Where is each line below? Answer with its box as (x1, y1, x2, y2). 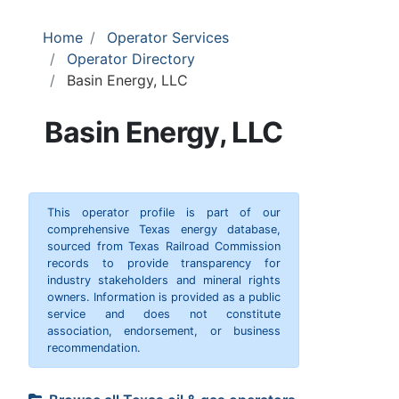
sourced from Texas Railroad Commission (47, 239, 281, 253)
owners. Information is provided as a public (47, 289, 281, 304)
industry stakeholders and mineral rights (47, 273, 281, 287)
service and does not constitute (47, 306, 281, 321)
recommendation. (47, 340, 141, 354)
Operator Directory (67, 49, 195, 68)
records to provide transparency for (47, 256, 281, 270)
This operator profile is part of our (47, 205, 281, 219)
